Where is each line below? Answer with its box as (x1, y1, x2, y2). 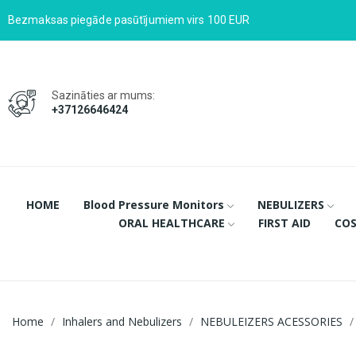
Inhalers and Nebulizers (62, 313, 182, 329)
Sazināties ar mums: (52, 88, 155, 102)
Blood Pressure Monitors (83, 196, 225, 212)
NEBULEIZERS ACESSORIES (200, 313, 342, 329)
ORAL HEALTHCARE (118, 215, 225, 230)
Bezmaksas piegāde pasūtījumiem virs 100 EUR (8, 14, 250, 26)
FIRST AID (257, 215, 311, 230)
